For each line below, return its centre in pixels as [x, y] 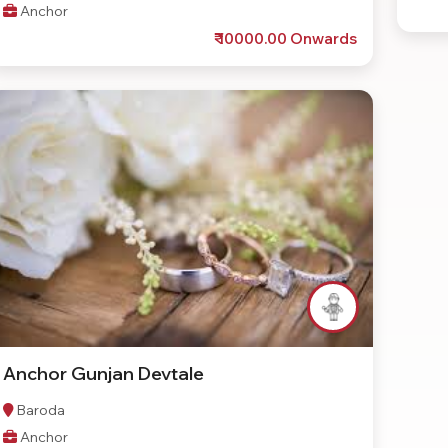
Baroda [39, 409]
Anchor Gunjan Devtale [103, 373]
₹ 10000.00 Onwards [285, 39]
